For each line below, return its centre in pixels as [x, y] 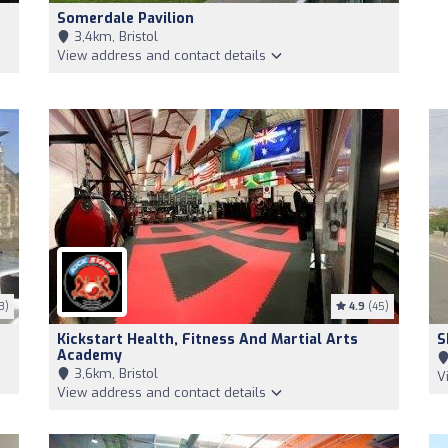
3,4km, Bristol [114, 36]
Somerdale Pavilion [125, 18]
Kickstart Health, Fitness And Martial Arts [207, 339]
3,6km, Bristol [114, 373]
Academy [89, 355]
